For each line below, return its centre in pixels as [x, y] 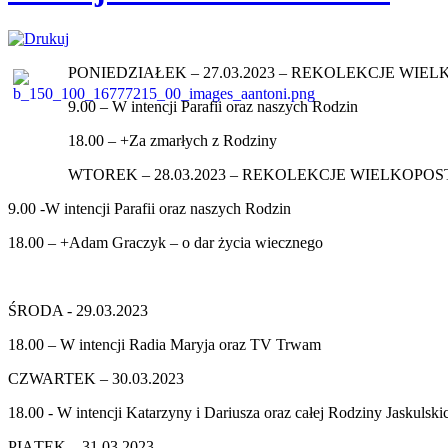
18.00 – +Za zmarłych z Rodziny [172, 140]
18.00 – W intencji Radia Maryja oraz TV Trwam [164, 344]
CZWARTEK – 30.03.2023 [96, 378]
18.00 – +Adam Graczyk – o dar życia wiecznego [165, 242]
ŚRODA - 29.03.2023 [78, 310]
